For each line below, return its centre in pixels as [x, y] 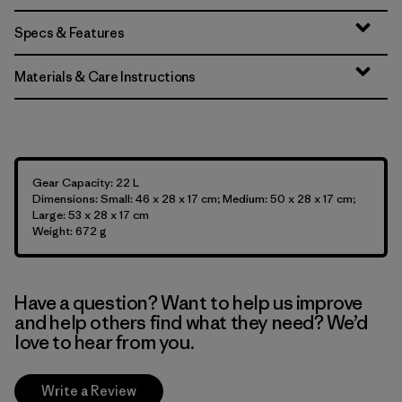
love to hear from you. [105, 342]
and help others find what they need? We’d [191, 323]
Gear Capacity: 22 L [86, 183]
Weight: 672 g [70, 231]
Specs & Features [70, 33]
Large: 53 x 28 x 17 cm [91, 215]
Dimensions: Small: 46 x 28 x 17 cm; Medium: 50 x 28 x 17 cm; [194, 199]
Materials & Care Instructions [105, 77]
